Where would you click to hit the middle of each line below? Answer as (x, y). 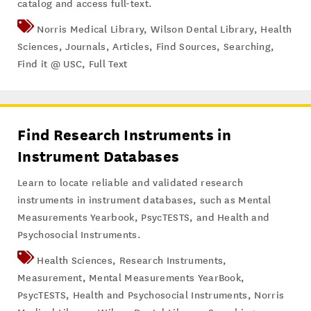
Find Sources (186, 47)
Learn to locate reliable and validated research (131, 183)
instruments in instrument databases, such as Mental (144, 200)
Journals (86, 47)
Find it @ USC (50, 64)
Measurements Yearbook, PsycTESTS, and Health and (144, 217)
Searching (247, 47)
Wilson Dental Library (202, 29)
